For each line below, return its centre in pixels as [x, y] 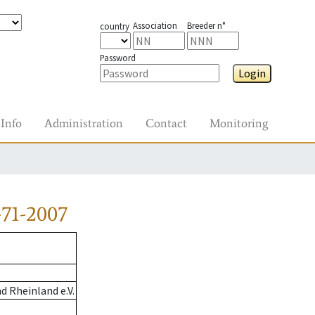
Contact [166, 123]
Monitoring [239, 123]
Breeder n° [206, 25]
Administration [84, 123]
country [114, 26]
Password [117, 58]
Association [155, 25]
